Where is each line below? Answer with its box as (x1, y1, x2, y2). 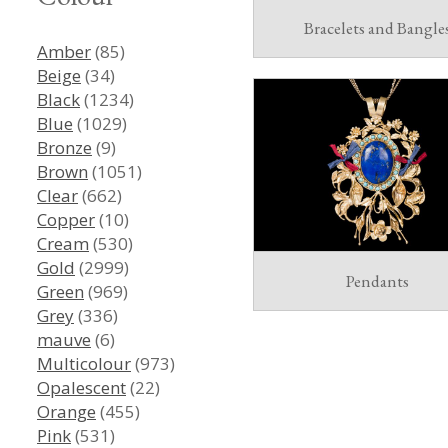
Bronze (37, 135, 92, 159)
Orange (37, 399, 96, 423)
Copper (37, 207, 95, 231)
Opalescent (37, 375, 126, 399)
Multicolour (37, 351, 131, 375)
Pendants (345, 270, 409, 292)
